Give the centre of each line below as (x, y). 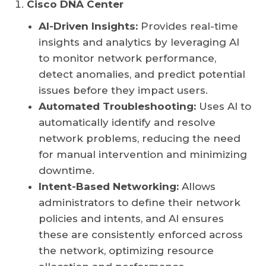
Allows (197, 187)
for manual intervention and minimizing (143, 155)
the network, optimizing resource (126, 251)
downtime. (66, 171)
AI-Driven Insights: (88, 26)
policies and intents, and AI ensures (131, 219)
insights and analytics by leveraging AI (139, 42)
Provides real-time (188, 26)
